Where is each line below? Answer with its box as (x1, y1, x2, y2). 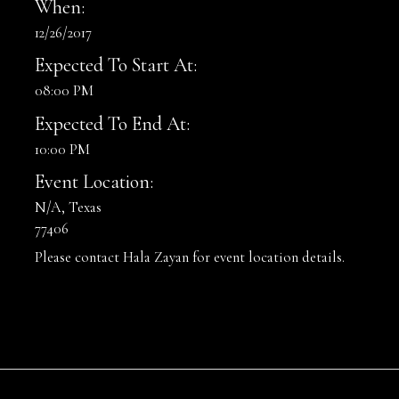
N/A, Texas (35, 198, 102, 216)
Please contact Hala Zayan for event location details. (35, 248, 345, 267)
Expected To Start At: (35, 53, 197, 77)
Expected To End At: (35, 111, 190, 135)
